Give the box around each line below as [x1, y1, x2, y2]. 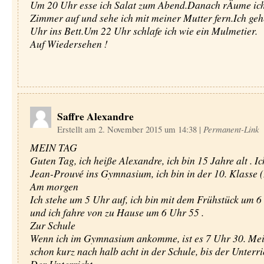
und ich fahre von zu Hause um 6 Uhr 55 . [29, 205, 204, 219]
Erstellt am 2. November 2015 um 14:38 [57, 123, 199, 135]
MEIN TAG [29, 140, 77, 154]
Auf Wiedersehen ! [29, 37, 108, 51]
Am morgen [29, 179, 78, 193]
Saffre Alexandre [57, 108, 134, 124]
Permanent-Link [203, 123, 259, 135]
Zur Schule [29, 218, 75, 232]
